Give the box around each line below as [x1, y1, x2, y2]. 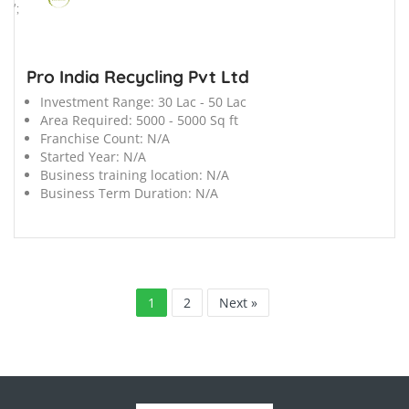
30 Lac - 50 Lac [158, 92, 246, 110]
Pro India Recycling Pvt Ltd [26, 65, 249, 88]
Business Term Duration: [40, 184, 192, 202]
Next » [218, 293, 257, 311]
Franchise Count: [40, 129, 143, 147]
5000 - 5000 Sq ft [136, 110, 238, 129]
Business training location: [40, 165, 203, 184]
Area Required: [40, 110, 132, 129]
